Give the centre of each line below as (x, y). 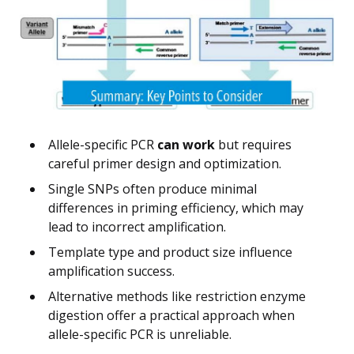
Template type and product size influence (170, 252)
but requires (253, 144)
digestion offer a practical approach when (171, 315)
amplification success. (111, 271)
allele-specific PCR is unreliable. (140, 334)
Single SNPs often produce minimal (153, 188)
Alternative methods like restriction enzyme (177, 296)
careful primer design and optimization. (165, 163)
